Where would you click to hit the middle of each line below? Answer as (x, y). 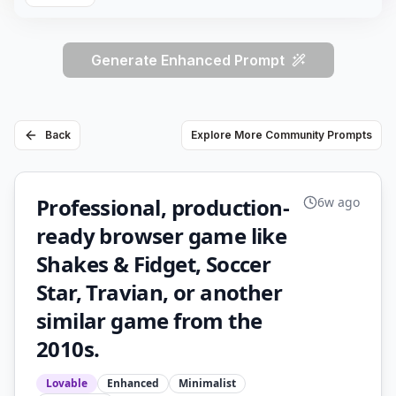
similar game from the (149, 320)
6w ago (339, 202)
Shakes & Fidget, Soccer (154, 264)
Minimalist (207, 383)
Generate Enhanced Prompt (187, 60)
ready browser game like (162, 236)
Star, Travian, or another (159, 292)
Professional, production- (163, 207)
